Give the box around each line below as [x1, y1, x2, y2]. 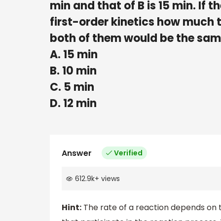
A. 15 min [50, 46, 98, 62]
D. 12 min [50, 95, 97, 111]
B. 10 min [50, 63, 97, 78]
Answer [62, 147, 92, 159]
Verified [114, 147, 143, 158]
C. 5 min [50, 79, 94, 95]
